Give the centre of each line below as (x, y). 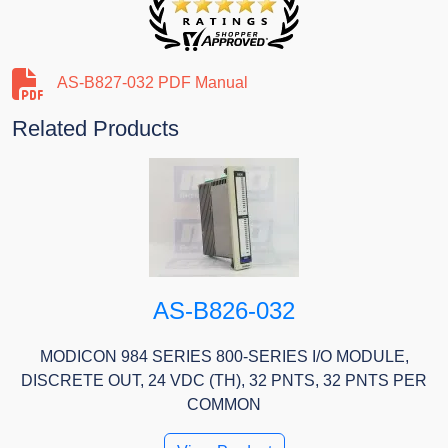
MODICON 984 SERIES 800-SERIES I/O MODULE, (224, 357)
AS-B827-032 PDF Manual (152, 83)
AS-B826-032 (224, 311)
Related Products (95, 129)
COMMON (224, 405)
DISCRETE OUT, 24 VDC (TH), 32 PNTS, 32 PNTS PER (224, 381)
